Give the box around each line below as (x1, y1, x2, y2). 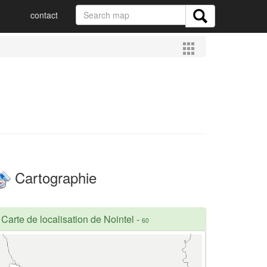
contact (30, 9, 58, 21)
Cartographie (11, 167, 97, 188)
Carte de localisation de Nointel (1, 212, 134, 226)
